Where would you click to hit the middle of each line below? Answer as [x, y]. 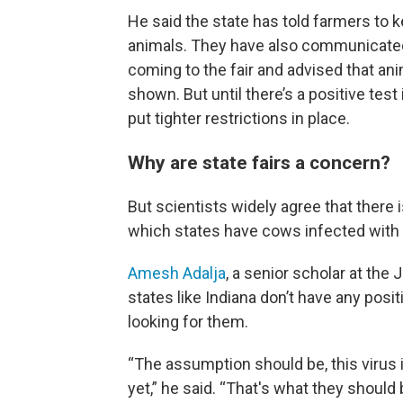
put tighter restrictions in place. [239, 118]
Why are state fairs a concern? [259, 162]
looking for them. [188, 322]
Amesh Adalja [177, 273]
